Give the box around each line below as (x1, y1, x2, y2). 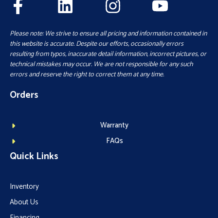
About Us (10, 196, 38, 209)
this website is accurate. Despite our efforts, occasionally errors (10, 38, 183, 50)
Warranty (100, 119, 129, 132)
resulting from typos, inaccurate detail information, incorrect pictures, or (10, 49, 206, 60)
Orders (10, 88, 38, 103)
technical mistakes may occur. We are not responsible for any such (10, 59, 193, 71)
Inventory (10, 181, 39, 193)
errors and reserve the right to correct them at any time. (10, 69, 164, 81)
